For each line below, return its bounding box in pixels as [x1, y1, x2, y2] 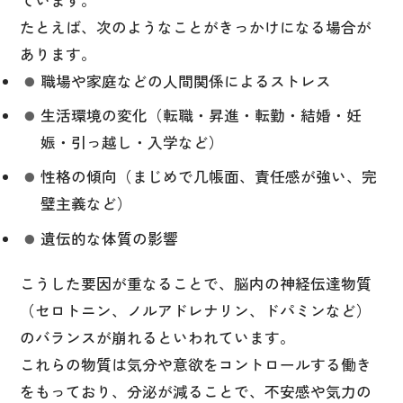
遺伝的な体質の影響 [40, 227, 179, 249]
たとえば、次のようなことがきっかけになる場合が [19, 15, 372, 38]
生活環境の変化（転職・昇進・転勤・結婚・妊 [40, 104, 363, 127]
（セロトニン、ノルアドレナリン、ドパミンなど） [19, 299, 372, 321]
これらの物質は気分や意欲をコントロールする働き [19, 353, 372, 375]
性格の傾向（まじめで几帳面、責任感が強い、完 [40, 166, 378, 188]
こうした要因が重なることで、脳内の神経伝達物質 [19, 272, 372, 294]
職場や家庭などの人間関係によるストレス [40, 69, 332, 92]
